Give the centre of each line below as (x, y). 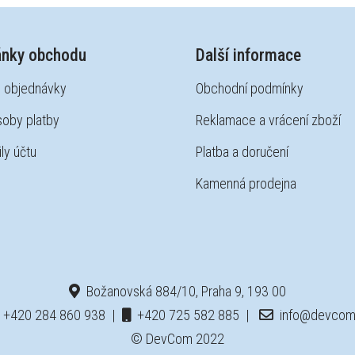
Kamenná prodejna (246, 183)
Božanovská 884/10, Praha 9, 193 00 (183, 291)
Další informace (249, 55)
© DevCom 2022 (177, 339)
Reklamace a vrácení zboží (269, 120)
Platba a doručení (242, 152)
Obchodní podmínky (250, 88)
